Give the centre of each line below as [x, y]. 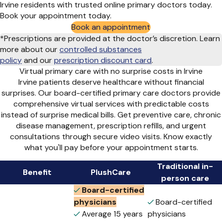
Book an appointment [111, 27]
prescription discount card [103, 60]
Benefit [37, 172]
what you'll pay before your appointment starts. [111, 148]
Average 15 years [112, 214]
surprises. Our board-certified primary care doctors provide [111, 93]
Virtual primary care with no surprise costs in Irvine [111, 71]
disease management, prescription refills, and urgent [111, 126]
